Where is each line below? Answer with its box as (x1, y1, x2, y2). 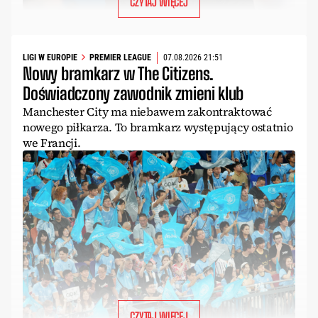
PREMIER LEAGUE (89, 53, 151, 63)
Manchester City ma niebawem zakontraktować (23, 103, 272, 119)
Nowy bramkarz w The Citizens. (23, 62, 214, 84)
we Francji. (23, 134, 81, 150)
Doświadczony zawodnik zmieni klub (23, 82, 244, 104)
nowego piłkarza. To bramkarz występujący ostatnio (23, 119, 293, 135)
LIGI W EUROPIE (23, 53, 77, 63)
